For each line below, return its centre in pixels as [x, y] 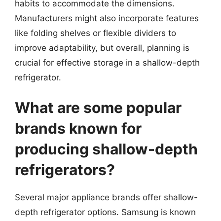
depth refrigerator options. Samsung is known [105, 212]
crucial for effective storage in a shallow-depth [107, 62]
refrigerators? [65, 170]
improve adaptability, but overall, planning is [102, 48]
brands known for [78, 128]
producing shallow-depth [106, 149]
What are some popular [98, 108]
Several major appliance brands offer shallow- [106, 197]
